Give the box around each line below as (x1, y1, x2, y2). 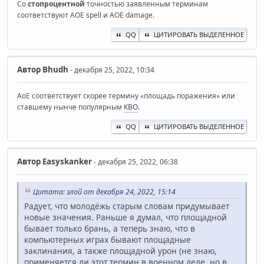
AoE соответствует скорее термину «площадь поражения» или (17, 91, 235, 101)
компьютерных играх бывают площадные (24, 234, 191, 246)
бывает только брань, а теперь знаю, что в (24, 223, 195, 235)
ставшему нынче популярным (17, 102, 124, 113)
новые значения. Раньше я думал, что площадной (24, 212, 227, 223)
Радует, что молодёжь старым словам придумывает (24, 200, 229, 212)
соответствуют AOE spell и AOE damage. (17, 10, 154, 21)
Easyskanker (41, 156, 92, 167)
